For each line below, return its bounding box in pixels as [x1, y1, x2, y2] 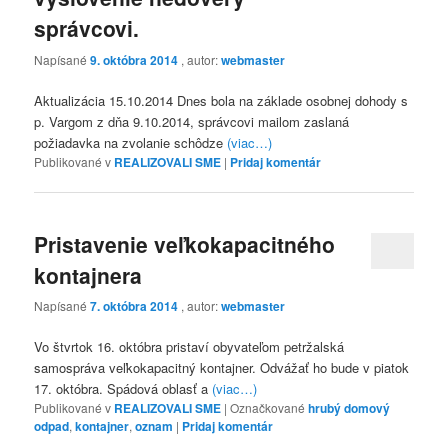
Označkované [230, 399, 306, 417]
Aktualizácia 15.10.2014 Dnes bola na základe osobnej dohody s [34, 90, 409, 110]
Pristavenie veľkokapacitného [34, 228, 336, 259]
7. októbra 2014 [90, 297, 179, 316]
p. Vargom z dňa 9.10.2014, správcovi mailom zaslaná [34, 111, 350, 131]
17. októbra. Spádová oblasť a [34, 379, 213, 399]
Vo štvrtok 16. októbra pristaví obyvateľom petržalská [34, 337, 345, 357]
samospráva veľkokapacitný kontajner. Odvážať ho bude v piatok [34, 358, 410, 378]
